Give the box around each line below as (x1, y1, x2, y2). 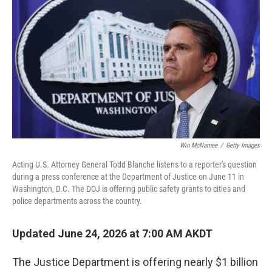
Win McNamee (180, 141, 217, 149)
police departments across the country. (12, 196, 142, 206)
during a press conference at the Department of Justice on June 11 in (12, 172, 244, 182)
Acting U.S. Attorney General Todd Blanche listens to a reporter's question (12, 160, 257, 169)
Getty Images (226, 141, 260, 149)
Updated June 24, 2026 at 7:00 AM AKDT (12, 227, 212, 240)
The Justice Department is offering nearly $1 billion (12, 256, 258, 268)
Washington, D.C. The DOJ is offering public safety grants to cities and (12, 184, 245, 194)
